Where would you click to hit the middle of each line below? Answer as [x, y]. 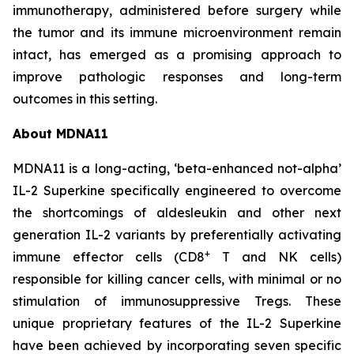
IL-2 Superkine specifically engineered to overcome [177, 190]
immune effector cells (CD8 [109, 257]
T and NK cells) [276, 257]
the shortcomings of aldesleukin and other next [177, 213]
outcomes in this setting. [85, 99]
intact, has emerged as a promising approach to [177, 55]
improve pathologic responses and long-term [177, 77]
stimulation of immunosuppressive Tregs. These [177, 301]
